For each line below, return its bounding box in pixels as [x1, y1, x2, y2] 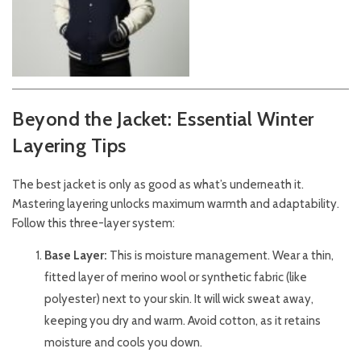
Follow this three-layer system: [12, 216, 175, 231]
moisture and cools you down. [44, 335, 202, 351]
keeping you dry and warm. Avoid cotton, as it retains [44, 313, 321, 329]
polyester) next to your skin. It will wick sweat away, [44, 292, 313, 307]
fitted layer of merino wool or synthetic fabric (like [44, 270, 307, 285]
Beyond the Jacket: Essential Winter [12, 107, 314, 131]
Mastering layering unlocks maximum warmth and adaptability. [12, 197, 339, 212]
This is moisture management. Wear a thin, [107, 248, 334, 263]
